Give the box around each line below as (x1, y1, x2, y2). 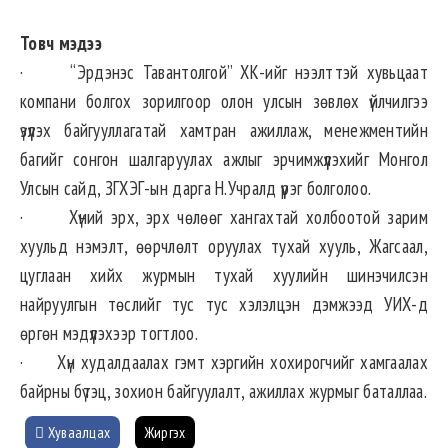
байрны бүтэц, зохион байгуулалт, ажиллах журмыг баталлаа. (20, 379, 428, 404)
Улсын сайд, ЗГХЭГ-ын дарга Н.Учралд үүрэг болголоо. (20, 176, 372, 201)
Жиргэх (144, 423, 186, 443)
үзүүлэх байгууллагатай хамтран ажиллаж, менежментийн (20, 118, 428, 143)
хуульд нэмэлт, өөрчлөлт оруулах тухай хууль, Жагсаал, (20, 234, 428, 259)
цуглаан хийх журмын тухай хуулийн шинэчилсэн (20, 263, 428, 288)
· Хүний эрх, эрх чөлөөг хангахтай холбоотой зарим (20, 205, 428, 230)
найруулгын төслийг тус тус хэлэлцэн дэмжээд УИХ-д (20, 292, 428, 317)
